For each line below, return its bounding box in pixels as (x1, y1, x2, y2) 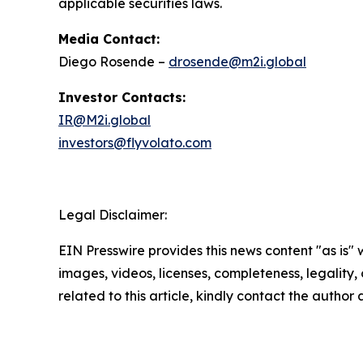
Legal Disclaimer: (58, 207, 167, 223)
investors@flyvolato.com (58, 135, 211, 151)
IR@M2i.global (58, 112, 151, 128)
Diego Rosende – (58, 53, 169, 70)
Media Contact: (58, 31, 160, 47)
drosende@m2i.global (169, 53, 306, 70)
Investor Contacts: (58, 89, 186, 105)
